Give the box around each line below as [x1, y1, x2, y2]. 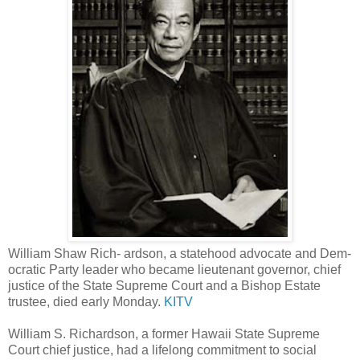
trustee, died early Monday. [8, 294, 164, 309]
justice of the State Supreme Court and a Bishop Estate [8, 278, 321, 292]
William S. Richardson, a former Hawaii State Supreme [8, 326, 320, 341]
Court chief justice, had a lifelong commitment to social [8, 342, 317, 357]
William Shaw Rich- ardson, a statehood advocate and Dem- [8, 246, 351, 260]
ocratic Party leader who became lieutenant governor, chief [8, 262, 341, 276]
